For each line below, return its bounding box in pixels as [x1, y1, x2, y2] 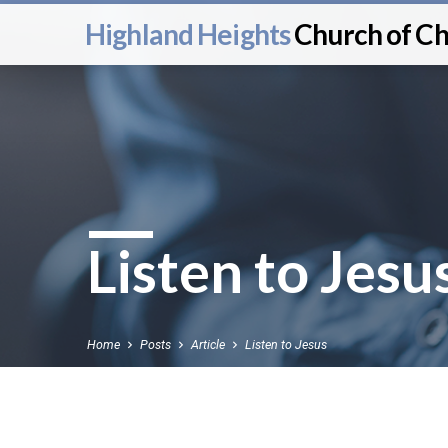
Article [191, 337, 225, 353]
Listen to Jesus [245, 337, 327, 353]
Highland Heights [85, 17, 295, 51]
